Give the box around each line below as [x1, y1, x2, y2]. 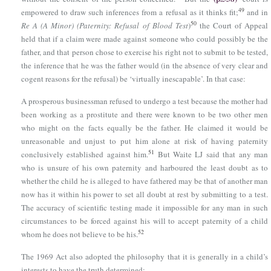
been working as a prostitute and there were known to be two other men [21, 108, 268, 120]
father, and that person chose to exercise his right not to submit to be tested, [21, 46, 268, 57]
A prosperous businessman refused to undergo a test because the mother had [21, 95, 268, 106]
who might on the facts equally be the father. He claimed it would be [21, 122, 268, 133]
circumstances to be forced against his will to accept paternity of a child [21, 215, 268, 226]
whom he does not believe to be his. [21, 228, 138, 240]
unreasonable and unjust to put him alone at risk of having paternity [21, 135, 268, 146]
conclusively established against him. [21, 148, 149, 160]
